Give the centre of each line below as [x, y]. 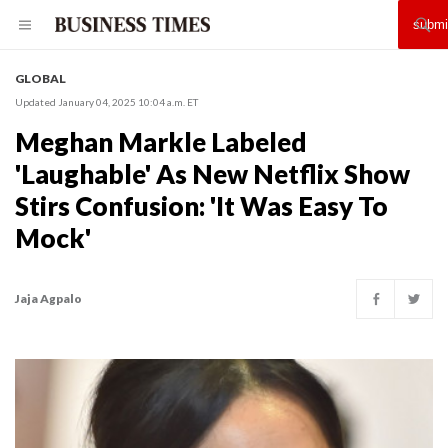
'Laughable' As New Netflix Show [212, 174]
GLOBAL [40, 78]
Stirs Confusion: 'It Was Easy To [201, 206]
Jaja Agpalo [48, 298]
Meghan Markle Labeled [161, 142]
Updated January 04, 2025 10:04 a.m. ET [106, 102]
